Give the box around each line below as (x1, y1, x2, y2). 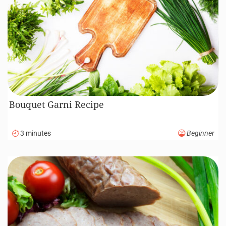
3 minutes (19, 129, 51, 138)
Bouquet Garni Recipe (9, 98, 104, 111)
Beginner (185, 129, 214, 138)
